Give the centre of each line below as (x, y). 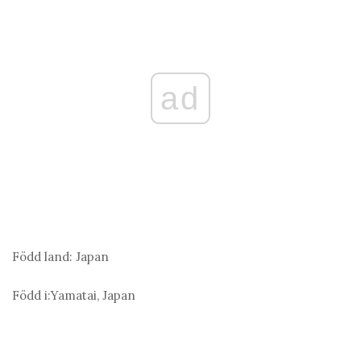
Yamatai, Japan (93, 296)
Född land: (42, 257)
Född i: (31, 296)
